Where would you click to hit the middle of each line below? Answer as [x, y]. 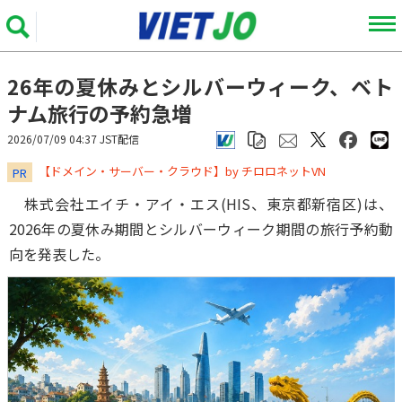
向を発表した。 [59, 254]
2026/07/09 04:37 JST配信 [73, 139]
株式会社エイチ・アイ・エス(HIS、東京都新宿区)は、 [201, 204]
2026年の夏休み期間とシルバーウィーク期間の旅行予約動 [201, 229]
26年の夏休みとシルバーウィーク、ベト [200, 86]
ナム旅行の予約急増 [100, 113]
